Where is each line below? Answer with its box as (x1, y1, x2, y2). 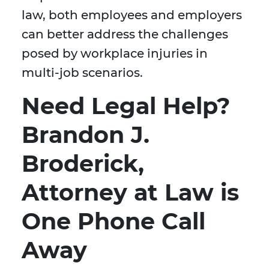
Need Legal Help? (22, 92, 230, 121)
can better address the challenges (22, 27, 228, 42)
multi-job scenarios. (22, 65, 143, 80)
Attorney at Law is (22, 178, 239, 207)
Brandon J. (22, 121, 150, 150)
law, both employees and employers (22, 8, 242, 23)
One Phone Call (22, 207, 205, 236)
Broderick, (22, 150, 144, 178)
